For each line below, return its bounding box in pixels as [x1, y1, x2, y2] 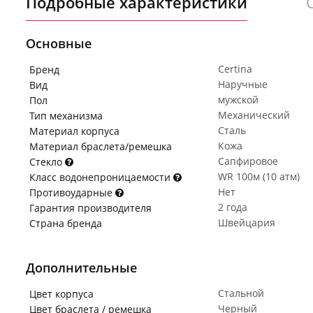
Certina [218, 62, 252, 75]
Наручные [218, 78, 268, 91]
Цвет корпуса [29, 287, 94, 300]
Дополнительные [26, 259, 137, 276]
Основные [26, 35, 92, 52]
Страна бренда [29, 217, 102, 230]
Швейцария [218, 216, 275, 229]
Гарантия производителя [29, 201, 152, 214]
